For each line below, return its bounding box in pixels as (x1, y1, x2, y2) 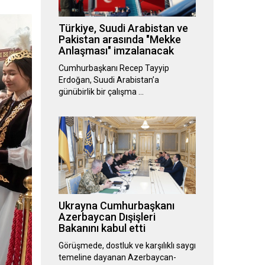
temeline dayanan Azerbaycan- (58, 253, 176, 263)
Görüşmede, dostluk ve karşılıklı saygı (58, 241, 196, 251)
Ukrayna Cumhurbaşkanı (58, 199, 174, 212)
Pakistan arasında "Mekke (58, 33, 181, 46)
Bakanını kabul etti (58, 222, 146, 235)
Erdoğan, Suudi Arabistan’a (58, 75, 159, 85)
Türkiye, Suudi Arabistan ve (58, 22, 188, 35)
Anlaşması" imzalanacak (58, 44, 174, 57)
